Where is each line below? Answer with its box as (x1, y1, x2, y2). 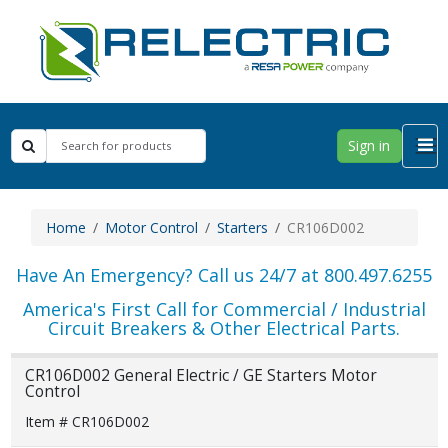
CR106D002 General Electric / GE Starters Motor (24, 365, 377, 387)
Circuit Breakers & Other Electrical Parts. (48, 315, 400, 340)
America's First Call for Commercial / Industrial (22, 296, 426, 321)
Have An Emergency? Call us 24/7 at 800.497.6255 (16, 262, 432, 287)
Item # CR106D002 (24, 411, 149, 431)
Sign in (348, 136, 390, 156)
